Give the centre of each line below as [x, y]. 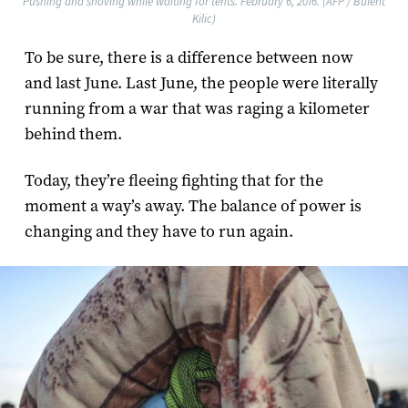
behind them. [73, 134]
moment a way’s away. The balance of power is [193, 206]
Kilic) [204, 18]
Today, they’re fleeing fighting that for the [173, 180]
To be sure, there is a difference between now [189, 57]
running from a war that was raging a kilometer [197, 108]
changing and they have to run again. [158, 231]
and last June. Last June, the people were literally [201, 83]
